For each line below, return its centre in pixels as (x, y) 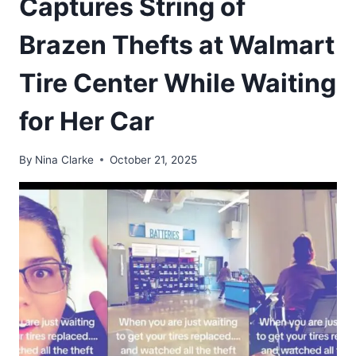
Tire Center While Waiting (178, 83)
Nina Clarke (65, 159)
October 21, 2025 (154, 159)
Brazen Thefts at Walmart (177, 44)
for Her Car (87, 121)
